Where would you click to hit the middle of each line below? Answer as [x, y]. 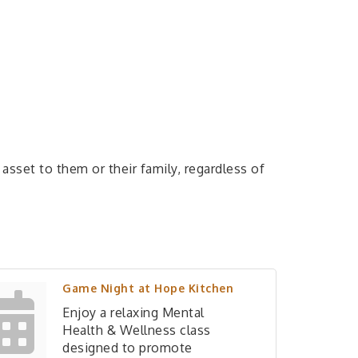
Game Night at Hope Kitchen [148, 288]
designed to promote [127, 348]
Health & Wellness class [137, 330]
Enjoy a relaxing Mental [133, 312]
